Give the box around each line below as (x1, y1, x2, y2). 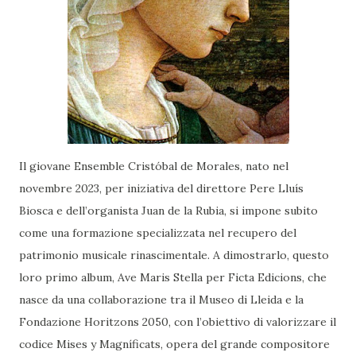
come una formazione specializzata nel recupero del (19, 226, 296, 240)
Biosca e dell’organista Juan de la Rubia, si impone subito (19, 203, 318, 218)
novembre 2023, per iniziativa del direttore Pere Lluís (19, 181, 304, 195)
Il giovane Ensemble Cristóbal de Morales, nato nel (19, 159, 288, 173)
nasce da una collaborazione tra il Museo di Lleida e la (19, 292, 304, 307)
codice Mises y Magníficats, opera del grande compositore (19, 337, 330, 351)
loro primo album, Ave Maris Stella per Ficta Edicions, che (19, 270, 327, 284)
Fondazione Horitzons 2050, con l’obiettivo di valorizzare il (19, 315, 336, 329)
